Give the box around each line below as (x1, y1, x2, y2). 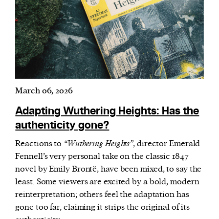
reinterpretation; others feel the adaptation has (15, 189, 189, 200)
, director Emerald (133, 138, 200, 150)
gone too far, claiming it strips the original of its (15, 202, 190, 213)
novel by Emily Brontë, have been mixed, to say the (15, 164, 202, 175)
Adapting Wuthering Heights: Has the (15, 104, 199, 119)
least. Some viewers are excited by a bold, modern (15, 176, 199, 188)
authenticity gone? (15, 118, 109, 133)
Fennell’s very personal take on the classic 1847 (15, 151, 189, 162)
